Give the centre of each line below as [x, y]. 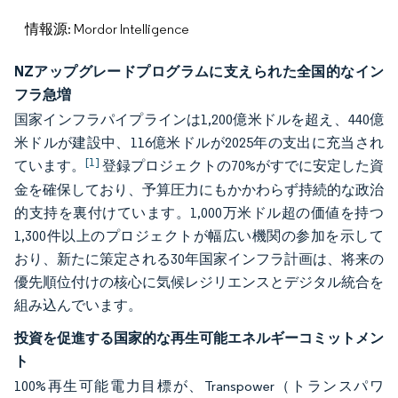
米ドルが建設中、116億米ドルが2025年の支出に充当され [199, 143]
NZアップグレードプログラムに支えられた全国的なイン [199, 71]
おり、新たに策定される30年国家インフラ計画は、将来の [199, 259]
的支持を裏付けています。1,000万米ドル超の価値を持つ [199, 213]
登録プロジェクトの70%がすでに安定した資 [242, 166]
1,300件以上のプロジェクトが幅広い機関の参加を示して [199, 236]
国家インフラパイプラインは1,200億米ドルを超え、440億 [199, 119]
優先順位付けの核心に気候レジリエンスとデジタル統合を [199, 282]
